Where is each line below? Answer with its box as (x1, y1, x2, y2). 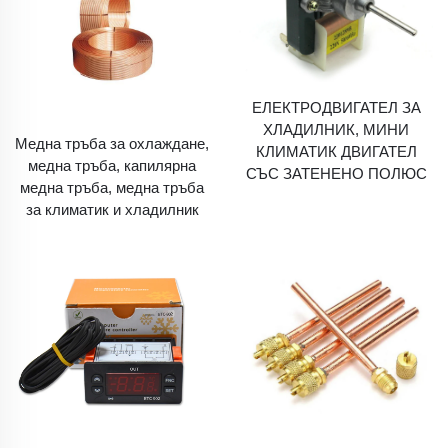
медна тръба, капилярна (28, 157, 196, 174)
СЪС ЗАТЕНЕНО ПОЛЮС (245, 165, 427, 182)
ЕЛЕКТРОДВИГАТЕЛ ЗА (251, 99, 421, 116)
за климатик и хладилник (25, 201, 199, 218)
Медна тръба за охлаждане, (15, 135, 209, 152)
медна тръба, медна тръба (20, 179, 204, 196)
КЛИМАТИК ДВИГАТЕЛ (255, 143, 417, 160)
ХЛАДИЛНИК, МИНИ (263, 121, 409, 138)
